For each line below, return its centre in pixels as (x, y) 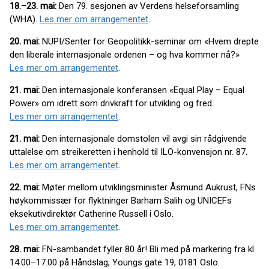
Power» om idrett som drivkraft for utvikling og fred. (112, 103)
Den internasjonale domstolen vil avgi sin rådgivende (144, 138)
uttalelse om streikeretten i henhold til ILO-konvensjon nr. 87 (128, 152)
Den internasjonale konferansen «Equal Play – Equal (142, 90)
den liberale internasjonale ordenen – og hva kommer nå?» (125, 54)
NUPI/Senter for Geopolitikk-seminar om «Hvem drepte (149, 41)
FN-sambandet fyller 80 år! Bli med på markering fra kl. (148, 249)
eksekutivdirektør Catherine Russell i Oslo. (92, 213)
